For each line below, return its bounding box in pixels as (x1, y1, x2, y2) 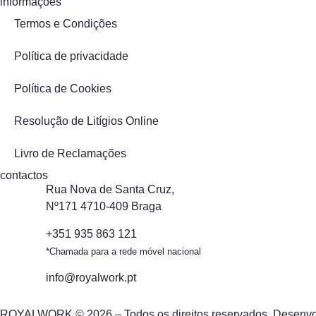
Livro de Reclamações (14, 147, 126, 160)
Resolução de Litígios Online (14, 115, 159, 128)
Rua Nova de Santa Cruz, (46, 183, 174, 196)
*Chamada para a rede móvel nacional (46, 245, 201, 257)
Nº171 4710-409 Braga (46, 200, 162, 213)
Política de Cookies (14, 83, 111, 95)
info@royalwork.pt (46, 271, 136, 284)
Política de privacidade (14, 50, 128, 63)
